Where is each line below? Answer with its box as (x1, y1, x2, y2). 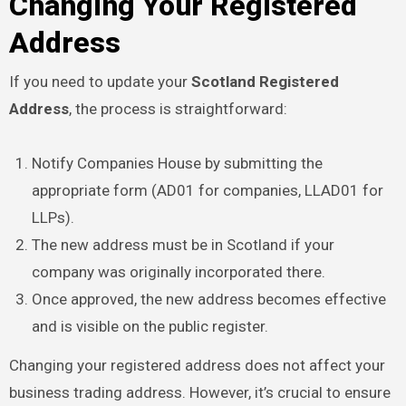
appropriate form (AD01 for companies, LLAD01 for (32, 180, 384, 199)
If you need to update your (8, 72, 191, 91)
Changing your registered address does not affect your (8, 355, 385, 374)
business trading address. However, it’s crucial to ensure (8, 382, 391, 401)
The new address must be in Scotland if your (32, 235, 335, 254)
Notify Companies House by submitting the (32, 153, 324, 172)
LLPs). (32, 208, 75, 227)
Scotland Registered (190, 72, 339, 91)
